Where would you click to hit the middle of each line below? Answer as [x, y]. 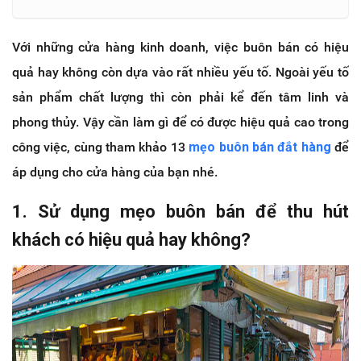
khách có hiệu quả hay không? [131, 239]
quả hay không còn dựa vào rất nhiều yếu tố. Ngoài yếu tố [180, 72]
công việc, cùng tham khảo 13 [101, 147]
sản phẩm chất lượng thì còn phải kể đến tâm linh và [180, 97]
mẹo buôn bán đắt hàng [260, 147]
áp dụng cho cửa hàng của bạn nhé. [115, 172]
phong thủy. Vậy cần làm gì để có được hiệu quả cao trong [180, 122]
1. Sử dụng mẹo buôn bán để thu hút [180, 211]
